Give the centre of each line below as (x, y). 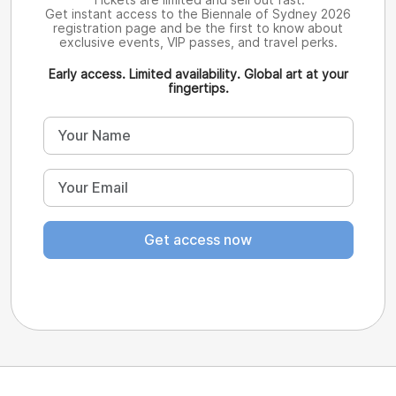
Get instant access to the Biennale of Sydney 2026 (198, 13)
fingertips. (198, 88)
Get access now (198, 240)
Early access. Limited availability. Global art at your (198, 73)
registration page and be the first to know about (198, 27)
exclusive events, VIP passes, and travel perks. (198, 42)
